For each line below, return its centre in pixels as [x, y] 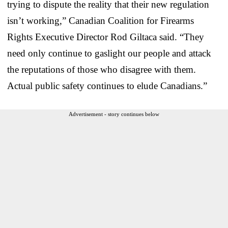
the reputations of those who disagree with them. [102, 69]
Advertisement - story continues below [114, 114]
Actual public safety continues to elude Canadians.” [107, 85]
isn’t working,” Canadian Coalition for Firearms [101, 20]
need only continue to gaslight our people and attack [109, 53]
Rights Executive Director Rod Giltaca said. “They [106, 37]
